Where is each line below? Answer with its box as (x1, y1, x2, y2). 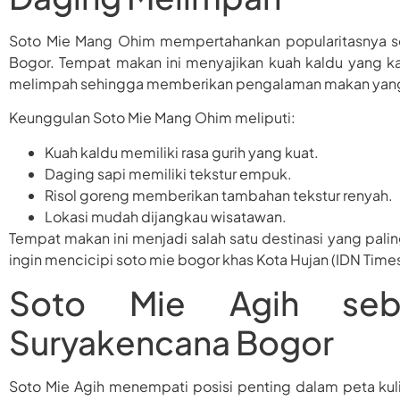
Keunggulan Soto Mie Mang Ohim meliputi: (9, 108, 296, 128)
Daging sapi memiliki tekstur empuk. (45, 163, 292, 183)
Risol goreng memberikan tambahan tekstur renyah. (45, 185, 393, 204)
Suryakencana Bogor (9, 321, 334, 362)
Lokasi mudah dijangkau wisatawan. (45, 206, 287, 226)
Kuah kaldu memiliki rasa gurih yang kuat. (45, 142, 319, 162)
